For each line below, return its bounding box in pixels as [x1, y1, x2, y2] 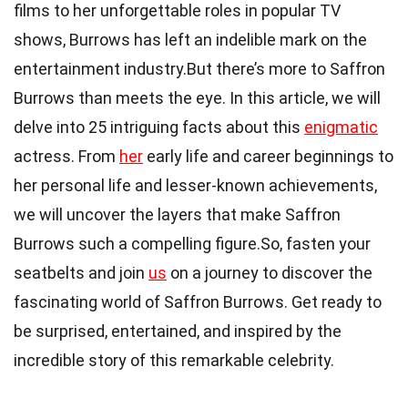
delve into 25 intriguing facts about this [14, 117, 304, 137]
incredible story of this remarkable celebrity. [14, 350, 334, 370]
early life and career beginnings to [143, 146, 393, 166]
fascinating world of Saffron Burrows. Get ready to [14, 291, 382, 311]
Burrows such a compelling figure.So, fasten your [14, 233, 371, 253]
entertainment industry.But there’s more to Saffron [14, 58, 385, 78]
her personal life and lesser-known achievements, [14, 175, 377, 195]
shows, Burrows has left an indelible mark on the [14, 29, 367, 49]
